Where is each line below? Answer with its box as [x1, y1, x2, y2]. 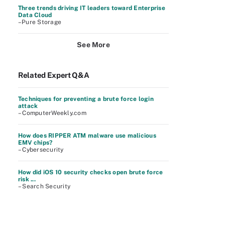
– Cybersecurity [18, 146, 64, 153]
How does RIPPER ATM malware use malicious [18, 132, 156, 139]
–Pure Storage [18, 19, 62, 26]
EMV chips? [18, 139, 53, 146]
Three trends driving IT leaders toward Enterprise [18, 5, 165, 12]
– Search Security [18, 183, 71, 190]
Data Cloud [18, 12, 52, 19]
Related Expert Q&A [18, 71, 89, 79]
